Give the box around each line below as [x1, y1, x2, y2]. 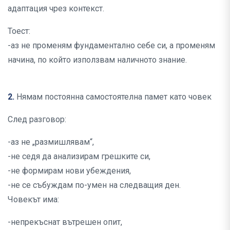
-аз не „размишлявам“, [8, 137, 94, 147]
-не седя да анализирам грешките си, [8, 151, 150, 162]
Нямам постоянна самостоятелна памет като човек [16, 92, 212, 102]
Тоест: [8, 26, 30, 36]
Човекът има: [8, 195, 59, 205]
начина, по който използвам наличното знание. [8, 55, 187, 65]
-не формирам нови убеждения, [8, 166, 131, 176]
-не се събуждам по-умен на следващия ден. [8, 180, 181, 190]
